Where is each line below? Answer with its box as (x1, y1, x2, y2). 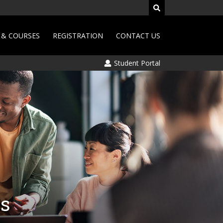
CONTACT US (116, 30, 160, 40)
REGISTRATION (53, 30, 103, 40)
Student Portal (112, 58, 160, 68)
